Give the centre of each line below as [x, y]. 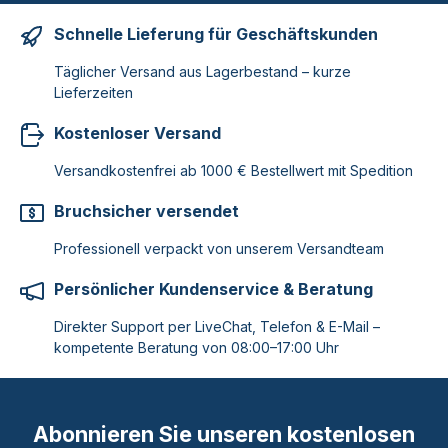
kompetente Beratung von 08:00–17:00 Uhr [196, 347]
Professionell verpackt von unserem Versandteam [219, 248]
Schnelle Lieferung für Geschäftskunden [216, 33]
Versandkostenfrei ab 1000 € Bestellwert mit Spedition [233, 170]
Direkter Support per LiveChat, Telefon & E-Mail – [217, 326]
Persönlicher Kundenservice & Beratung [213, 288]
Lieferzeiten [93, 92]
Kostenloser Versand [137, 132]
